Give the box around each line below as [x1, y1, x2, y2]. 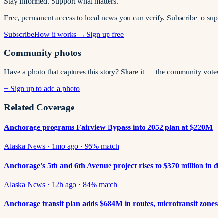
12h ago [52, 180, 76, 189]
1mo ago [52, 142, 78, 151]
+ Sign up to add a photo [4, 84, 80, 93]
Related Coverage [4, 102, 74, 112]
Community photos [4, 48, 81, 58]
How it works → [34, 30, 86, 38]
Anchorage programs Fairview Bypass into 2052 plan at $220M [4, 123, 213, 132]
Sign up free [86, 30, 124, 38]
